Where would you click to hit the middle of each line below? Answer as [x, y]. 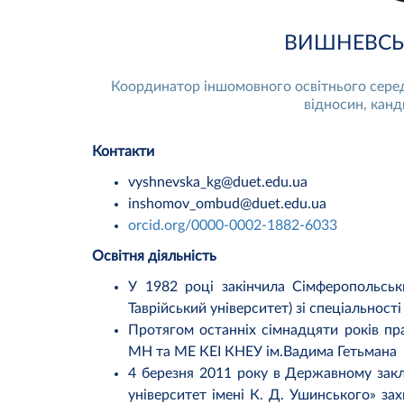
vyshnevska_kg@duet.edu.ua [218, 183]
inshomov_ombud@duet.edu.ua [227, 204]
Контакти [123, 152]
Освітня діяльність [154, 257]
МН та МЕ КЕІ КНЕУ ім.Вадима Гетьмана [262, 352]
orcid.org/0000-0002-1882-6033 [233, 226]
